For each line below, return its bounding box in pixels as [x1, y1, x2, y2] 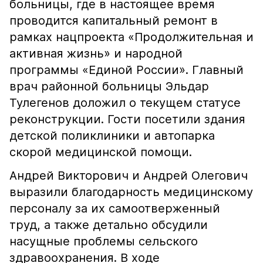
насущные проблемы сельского [9, 234, 198, 248]
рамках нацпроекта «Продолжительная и [9, 30, 254, 44]
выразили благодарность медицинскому [9, 185, 253, 199]
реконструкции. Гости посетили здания [9, 112, 245, 126]
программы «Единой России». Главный [9, 63, 244, 77]
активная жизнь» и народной [9, 46, 183, 60]
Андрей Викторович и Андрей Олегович [9, 168, 248, 183]
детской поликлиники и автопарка [9, 129, 215, 143]
